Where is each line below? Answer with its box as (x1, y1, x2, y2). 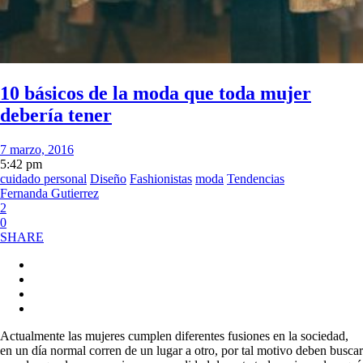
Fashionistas (130, 171, 192, 186)
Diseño (90, 171, 126, 186)
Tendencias (227, 171, 284, 186)
